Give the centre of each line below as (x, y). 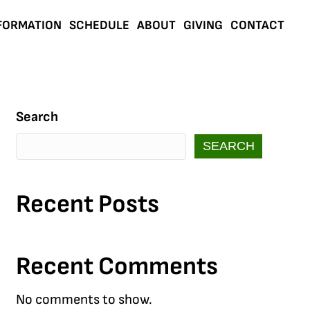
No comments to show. (84, 299)
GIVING (203, 25)
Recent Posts (87, 204)
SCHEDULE (99, 25)
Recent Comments (117, 266)
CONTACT (257, 25)
